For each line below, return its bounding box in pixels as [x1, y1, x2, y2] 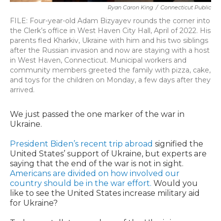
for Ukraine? [10, 198, 58, 208]
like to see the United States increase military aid [10, 188, 200, 198]
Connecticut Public [160, 4, 211, 11]
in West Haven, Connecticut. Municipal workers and [10, 56, 186, 65]
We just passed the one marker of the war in [10, 110, 184, 119]
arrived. [10, 85, 35, 95]
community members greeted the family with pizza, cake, [10, 66, 211, 75]
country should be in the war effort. [10, 179, 151, 188]
